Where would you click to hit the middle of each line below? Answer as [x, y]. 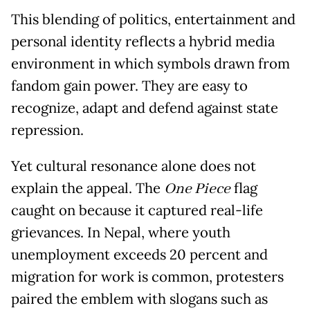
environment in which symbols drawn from [151, 64]
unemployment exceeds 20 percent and [139, 255]
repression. [47, 130]
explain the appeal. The [88, 189]
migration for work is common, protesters [147, 277]
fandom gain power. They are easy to [129, 86]
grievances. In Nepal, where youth [121, 233]
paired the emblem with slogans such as [139, 299]
